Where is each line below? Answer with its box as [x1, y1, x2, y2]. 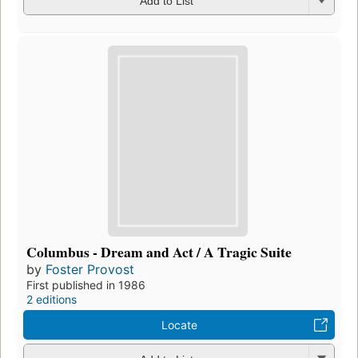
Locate [161, 318, 197, 332]
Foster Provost [46, 261, 134, 278]
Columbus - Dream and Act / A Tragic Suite [26, 241, 292, 263]
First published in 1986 [26, 278, 145, 292]
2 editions [26, 292, 77, 307]
